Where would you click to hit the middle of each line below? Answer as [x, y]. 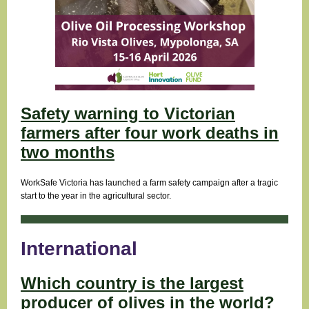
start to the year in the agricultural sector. [96, 196]
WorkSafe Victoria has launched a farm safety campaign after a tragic [149, 183]
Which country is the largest [132, 283]
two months [68, 152]
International [79, 249]
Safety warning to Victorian [128, 113]
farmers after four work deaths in [150, 133]
